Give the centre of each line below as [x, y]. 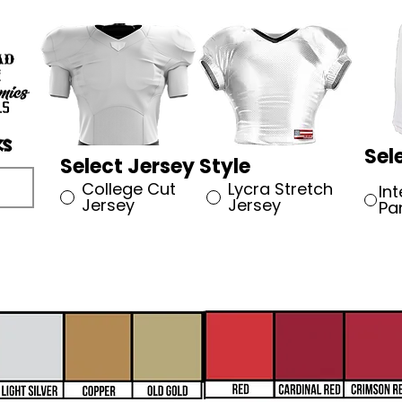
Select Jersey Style [155, 166]
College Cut [129, 189]
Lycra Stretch [280, 189]
